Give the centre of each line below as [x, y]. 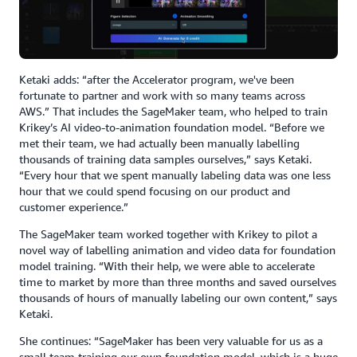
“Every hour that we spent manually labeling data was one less [175, 175]
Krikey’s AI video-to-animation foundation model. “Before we [172, 127]
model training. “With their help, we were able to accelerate [167, 266]
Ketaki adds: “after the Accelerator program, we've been [157, 80]
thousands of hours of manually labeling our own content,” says [178, 298]
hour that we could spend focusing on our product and [155, 191]
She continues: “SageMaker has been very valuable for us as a [171, 341]
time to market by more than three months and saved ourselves [178, 282]
